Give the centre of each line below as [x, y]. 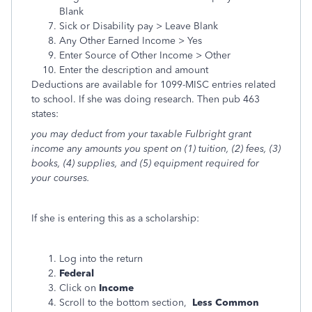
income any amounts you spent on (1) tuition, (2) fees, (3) [156, 149]
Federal [77, 273]
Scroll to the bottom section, [126, 303]
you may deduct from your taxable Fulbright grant [141, 134]
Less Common [226, 303]
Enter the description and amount [134, 70]
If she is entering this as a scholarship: [115, 218]
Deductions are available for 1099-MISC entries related [154, 85]
